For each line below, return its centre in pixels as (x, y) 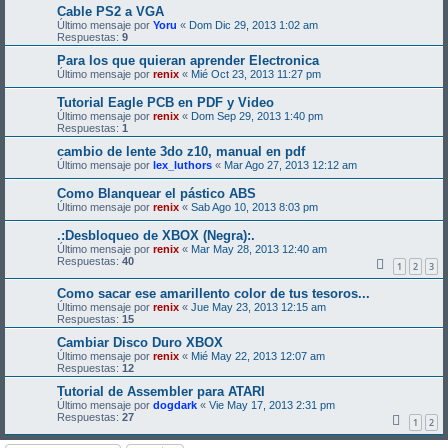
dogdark (175, 404)
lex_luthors (182, 165)
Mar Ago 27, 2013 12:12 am (290, 165)
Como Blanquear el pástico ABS (156, 194)
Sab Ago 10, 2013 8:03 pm (254, 207)
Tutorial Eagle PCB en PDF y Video (165, 103)
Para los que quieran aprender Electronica (188, 61)
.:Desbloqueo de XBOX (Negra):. (156, 236)
